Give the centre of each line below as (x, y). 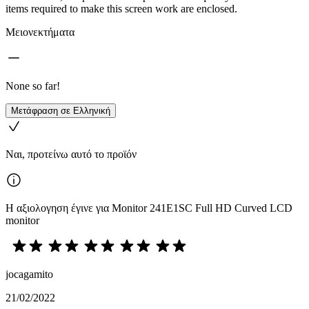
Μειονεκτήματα (40, 32)
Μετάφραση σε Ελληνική (61, 111)
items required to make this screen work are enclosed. (121, 9)
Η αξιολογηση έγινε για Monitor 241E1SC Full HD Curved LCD (149, 208)
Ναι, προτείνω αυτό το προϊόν (71, 154)
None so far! (33, 86)
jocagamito (29, 274)
